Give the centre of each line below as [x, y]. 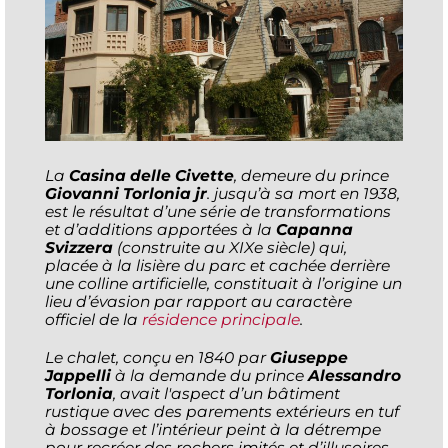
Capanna [314, 229]
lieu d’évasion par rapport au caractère [198, 301]
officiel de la [93, 319]
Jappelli [78, 375]
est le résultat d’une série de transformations [218, 211]
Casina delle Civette [151, 175]
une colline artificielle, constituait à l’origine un [223, 283]
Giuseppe [309, 357]
